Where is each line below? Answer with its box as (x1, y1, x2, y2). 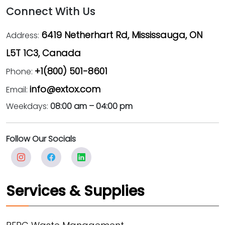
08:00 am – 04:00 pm (50, 100, 133, 112)
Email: (6, 83, 30, 95)
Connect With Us (6, 4, 95, 19)
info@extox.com (30, 82, 100, 95)
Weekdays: (6, 100, 50, 112)
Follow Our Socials (6, 133, 76, 145)
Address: (6, 29, 41, 41)
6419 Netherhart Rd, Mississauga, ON (41, 28, 202, 41)
